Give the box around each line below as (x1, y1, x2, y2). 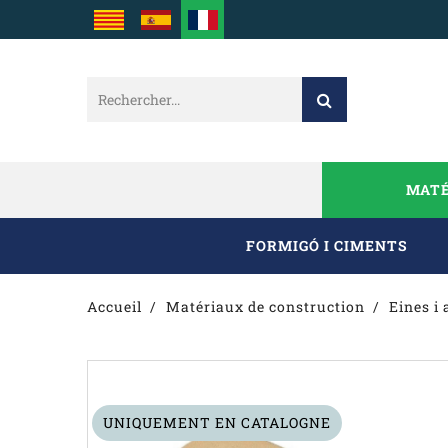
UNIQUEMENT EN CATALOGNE (103, 413, 331, 432)
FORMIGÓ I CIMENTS (246, 236, 408, 255)
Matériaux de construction (165, 297, 365, 316)
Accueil (87, 297, 142, 316)
